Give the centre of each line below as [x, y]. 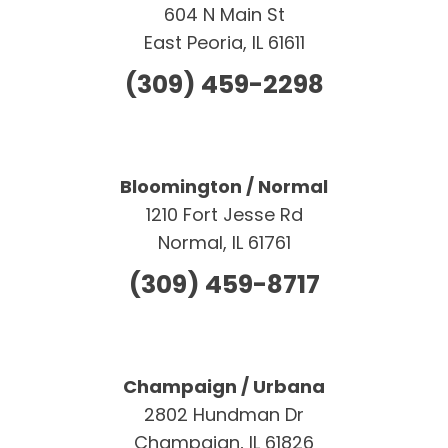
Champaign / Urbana [224, 386]
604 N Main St [224, 14]
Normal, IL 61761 [224, 242]
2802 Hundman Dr [224, 414]
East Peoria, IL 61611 [224, 42]
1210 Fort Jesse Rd [224, 214]
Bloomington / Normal [224, 186]
